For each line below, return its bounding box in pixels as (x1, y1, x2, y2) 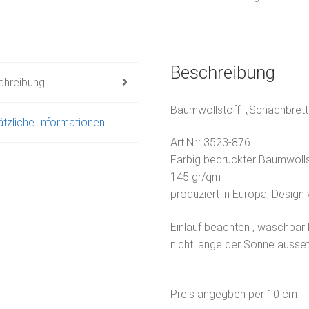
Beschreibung (170, 61, 276, 83)
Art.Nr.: (170, 136, 204, 150)
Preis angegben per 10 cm (170, 288, 298, 301)
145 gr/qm (170, 170, 221, 184)
